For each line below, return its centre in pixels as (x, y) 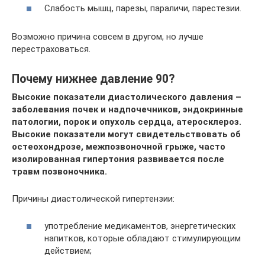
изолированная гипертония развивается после (118, 159)
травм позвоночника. (59, 171)
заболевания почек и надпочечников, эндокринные (127, 109)
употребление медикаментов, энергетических (140, 226)
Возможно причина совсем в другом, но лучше (108, 36)
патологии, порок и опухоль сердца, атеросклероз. (127, 122)
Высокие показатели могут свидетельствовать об (126, 134)
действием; (68, 251)
